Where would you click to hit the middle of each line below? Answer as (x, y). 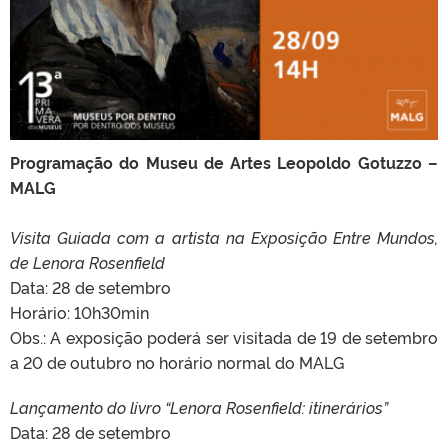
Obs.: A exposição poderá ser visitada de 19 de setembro (224, 337)
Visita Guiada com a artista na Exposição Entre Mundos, (224, 237)
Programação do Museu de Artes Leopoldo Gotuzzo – (224, 162)
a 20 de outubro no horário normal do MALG (177, 362)
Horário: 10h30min (79, 312)
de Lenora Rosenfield (87, 262)
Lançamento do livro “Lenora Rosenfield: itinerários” (199, 407)
